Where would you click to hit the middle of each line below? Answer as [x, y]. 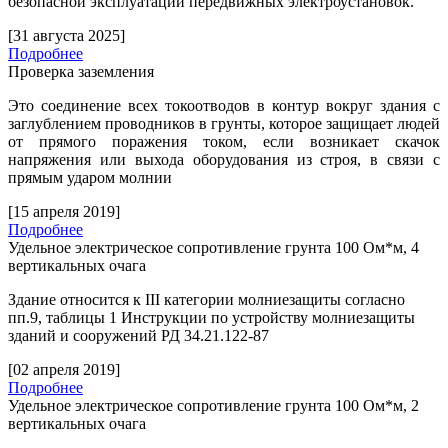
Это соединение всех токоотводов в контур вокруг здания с [224, 106]
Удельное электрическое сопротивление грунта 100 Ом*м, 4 [213, 248]
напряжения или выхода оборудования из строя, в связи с [224, 160]
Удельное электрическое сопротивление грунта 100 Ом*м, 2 [213, 406]
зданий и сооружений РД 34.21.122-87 [138, 336]
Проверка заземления [81, 72]
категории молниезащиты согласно [282, 300]
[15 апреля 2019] [64, 212]
